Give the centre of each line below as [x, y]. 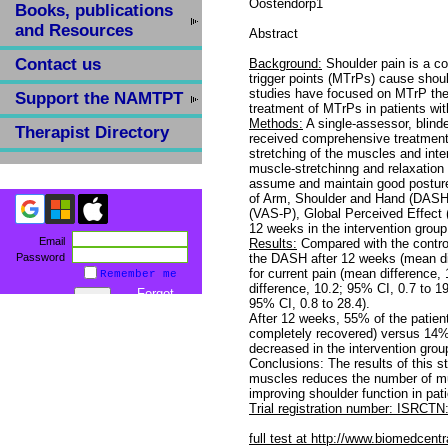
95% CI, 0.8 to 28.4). [309, 304]
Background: [285, 64]
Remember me [138, 274]
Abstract [273, 34]
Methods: [276, 124]
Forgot [155, 293]
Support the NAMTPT [99, 98]
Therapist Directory [92, 132]
